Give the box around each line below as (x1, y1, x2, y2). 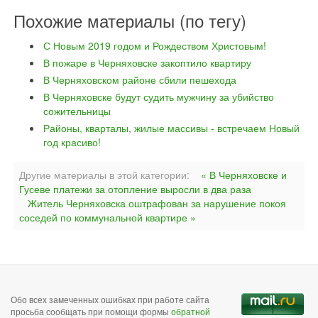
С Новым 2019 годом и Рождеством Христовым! (43, 38, 266, 53)
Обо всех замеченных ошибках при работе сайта (11, 293, 209, 305)
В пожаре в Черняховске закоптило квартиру (43, 55, 251, 70)
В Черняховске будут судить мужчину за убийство (43, 89, 274, 104)
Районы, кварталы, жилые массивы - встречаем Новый (43, 121, 300, 135)
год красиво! (43, 135, 101, 149)
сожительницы (43, 104, 111, 118)
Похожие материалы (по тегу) (13, 8, 246, 33)
